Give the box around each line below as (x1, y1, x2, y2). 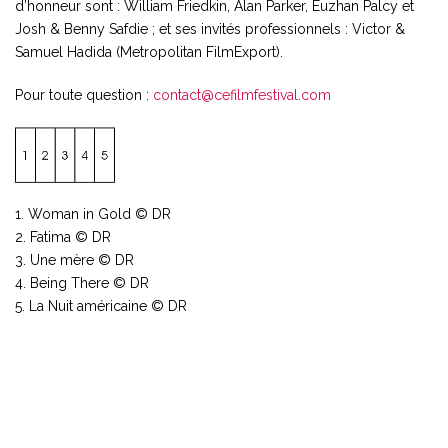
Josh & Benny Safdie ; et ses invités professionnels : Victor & (15, 20, 405, 37)
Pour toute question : (15, 86, 153, 103)
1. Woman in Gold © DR (15, 206, 171, 223)
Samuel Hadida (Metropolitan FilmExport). (15, 43, 283, 60)
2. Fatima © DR (15, 229, 111, 246)
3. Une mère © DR (15, 252, 134, 269)
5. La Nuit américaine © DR (15, 298, 187, 315)
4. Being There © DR (15, 275, 149, 292)
